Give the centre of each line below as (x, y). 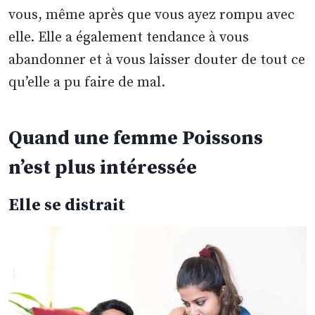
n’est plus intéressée (103, 168)
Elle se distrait (67, 206)
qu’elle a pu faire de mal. (87, 83)
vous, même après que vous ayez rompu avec (152, 15)
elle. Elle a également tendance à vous (129, 38)
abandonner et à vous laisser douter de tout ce (157, 60)
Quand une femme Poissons (136, 139)
